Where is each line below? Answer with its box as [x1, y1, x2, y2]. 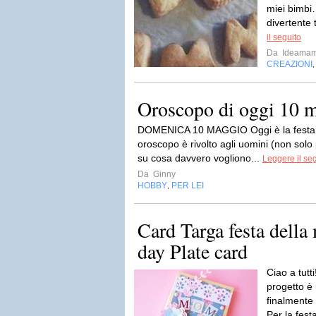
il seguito [267, 32, 301, 42]
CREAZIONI [267, 59, 312, 69]
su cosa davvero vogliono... [138, 152, 262, 164]
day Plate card [138, 238, 248, 265]
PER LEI [171, 181, 204, 190]
